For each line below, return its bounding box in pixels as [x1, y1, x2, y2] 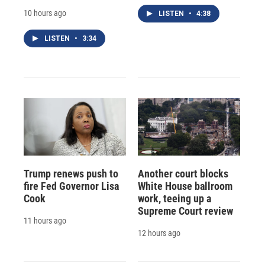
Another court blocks [137, 167, 228, 180]
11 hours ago [24, 215, 66, 225]
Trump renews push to [24, 167, 118, 180]
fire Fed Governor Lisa [24, 179, 119, 192]
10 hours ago [24, 8, 66, 18]
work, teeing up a [137, 192, 211, 205]
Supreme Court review [137, 204, 233, 217]
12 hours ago [137, 228, 180, 238]
